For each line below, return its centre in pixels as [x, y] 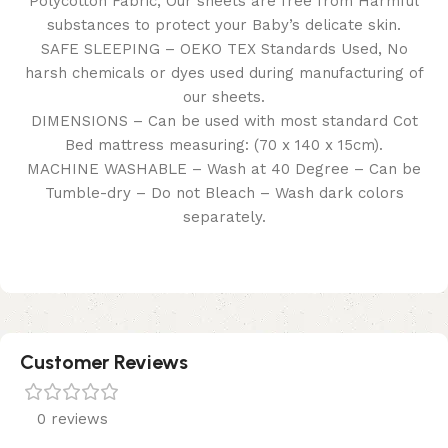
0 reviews [72, 418]
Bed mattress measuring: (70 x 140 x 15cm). [224, 144]
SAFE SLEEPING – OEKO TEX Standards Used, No [224, 48]
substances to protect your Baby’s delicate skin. [224, 24]
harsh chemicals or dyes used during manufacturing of [224, 72]
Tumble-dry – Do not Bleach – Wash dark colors [224, 192]
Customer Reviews [104, 361]
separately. [224, 216]
